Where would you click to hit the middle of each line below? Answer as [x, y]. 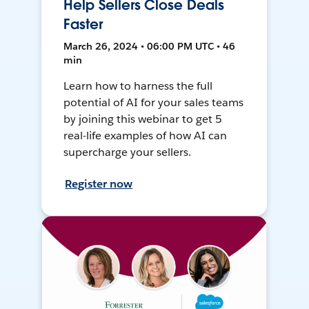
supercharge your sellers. [127, 152]
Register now [99, 183]
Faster [83, 24]
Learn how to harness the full [138, 86]
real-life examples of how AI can [145, 135]
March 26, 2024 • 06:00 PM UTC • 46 [150, 46]
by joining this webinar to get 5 [143, 119]
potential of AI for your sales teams [153, 102]
